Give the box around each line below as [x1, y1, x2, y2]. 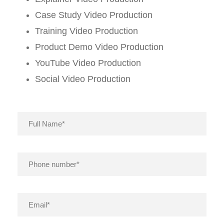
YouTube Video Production [35, 57, 141, 68]
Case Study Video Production [35, 9, 152, 20]
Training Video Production [35, 25, 138, 36]
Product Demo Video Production [35, 41, 163, 52]
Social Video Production [35, 73, 130, 84]
